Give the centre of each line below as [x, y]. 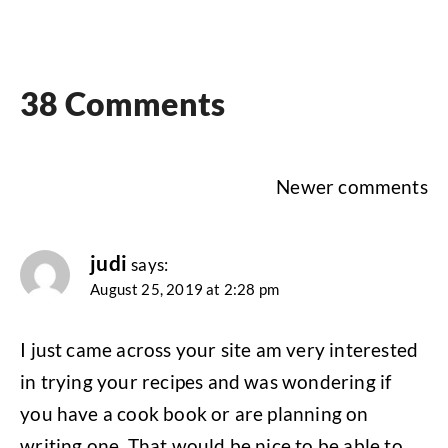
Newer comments [352, 186]
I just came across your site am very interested [219, 350]
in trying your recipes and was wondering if [206, 382]
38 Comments [123, 104]
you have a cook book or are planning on [194, 414]
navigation [98, 226]
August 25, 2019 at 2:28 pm [185, 289]
